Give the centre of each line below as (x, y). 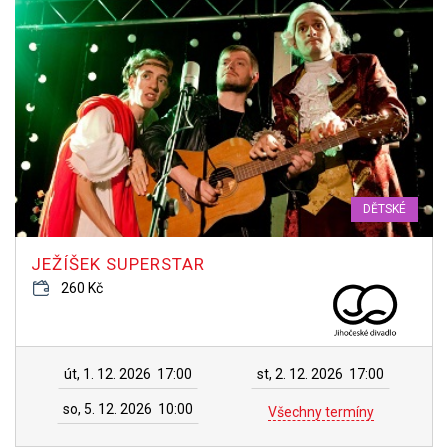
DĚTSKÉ (384, 209)
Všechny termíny (320, 412)
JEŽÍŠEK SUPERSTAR (118, 264)
